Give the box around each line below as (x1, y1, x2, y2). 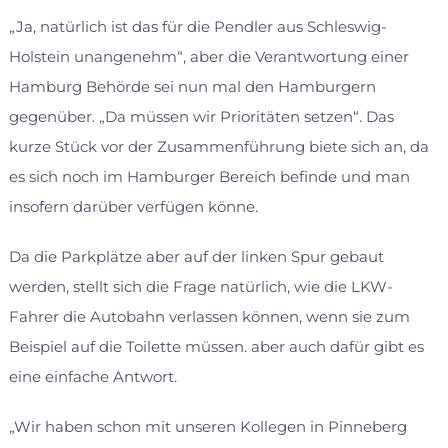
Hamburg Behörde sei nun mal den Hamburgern (8, 77, 376, 97)
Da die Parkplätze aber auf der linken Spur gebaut (8, 247, 384, 267)
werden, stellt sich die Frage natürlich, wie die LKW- (8, 277, 393, 297)
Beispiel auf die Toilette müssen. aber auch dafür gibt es (8, 337, 424, 357)
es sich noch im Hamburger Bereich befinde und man (8, 167, 410, 187)
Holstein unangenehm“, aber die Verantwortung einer (8, 47, 409, 67)
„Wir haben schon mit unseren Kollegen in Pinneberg (8, 417, 407, 437)
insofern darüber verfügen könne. (8, 197, 258, 217)
